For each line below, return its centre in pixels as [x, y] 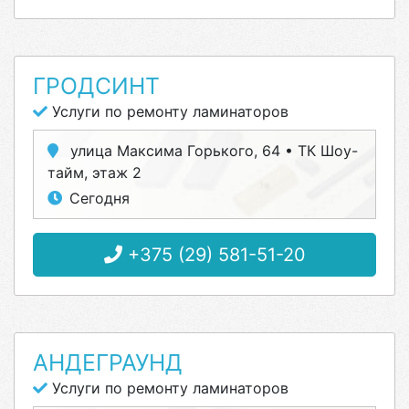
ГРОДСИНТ [96, 86]
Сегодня [100, 198]
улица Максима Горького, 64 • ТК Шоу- [212, 151]
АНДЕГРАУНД [108, 362]
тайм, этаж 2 [94, 173]
